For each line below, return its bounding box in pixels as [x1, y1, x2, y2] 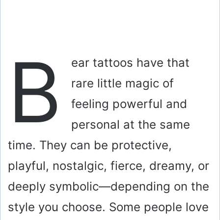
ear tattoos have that [71, 55, 190, 70]
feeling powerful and [71, 96, 187, 111]
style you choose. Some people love [8, 199, 209, 214]
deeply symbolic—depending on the [8, 179, 209, 193]
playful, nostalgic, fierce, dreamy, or [8, 158, 209, 173]
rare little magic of [71, 76, 174, 90]
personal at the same [71, 117, 190, 132]
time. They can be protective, [8, 137, 172, 152]
